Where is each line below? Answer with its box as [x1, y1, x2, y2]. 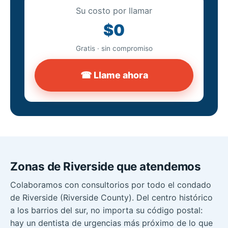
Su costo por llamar [76, 5, 152, 16]
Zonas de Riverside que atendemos [10, 159, 201, 173]
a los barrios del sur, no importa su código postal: [10, 205, 203, 215]
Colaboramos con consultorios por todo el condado [10, 179, 211, 190]
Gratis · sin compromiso [75, 44, 153, 52]
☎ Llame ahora [80, 69, 148, 80]
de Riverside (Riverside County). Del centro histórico [10, 192, 213, 203]
